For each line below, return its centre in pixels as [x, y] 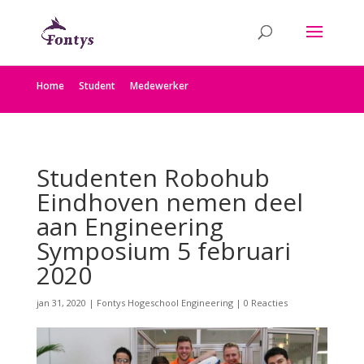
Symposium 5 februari [163, 251]
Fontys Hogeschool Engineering [165, 303]
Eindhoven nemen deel [169, 202]
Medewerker [159, 86]
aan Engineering [130, 226]
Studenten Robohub [153, 178]
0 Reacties [265, 303]
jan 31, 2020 [61, 303]
